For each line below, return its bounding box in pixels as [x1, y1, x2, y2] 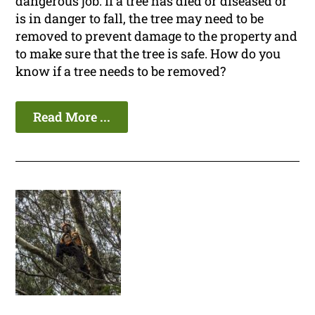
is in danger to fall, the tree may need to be [15, 10, 264, 27]
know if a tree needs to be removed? [15, 63, 226, 80]
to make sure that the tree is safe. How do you [15, 45, 281, 63]
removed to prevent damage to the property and [15, 27, 298, 45]
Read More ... [33, 108, 111, 126]
